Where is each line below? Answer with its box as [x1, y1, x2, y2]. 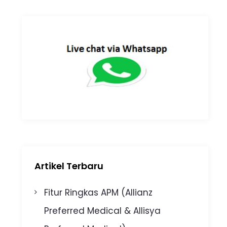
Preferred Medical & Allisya [44, 204, 161, 217]
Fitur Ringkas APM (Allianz [44, 186, 153, 199]
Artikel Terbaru [34, 159, 103, 172]
